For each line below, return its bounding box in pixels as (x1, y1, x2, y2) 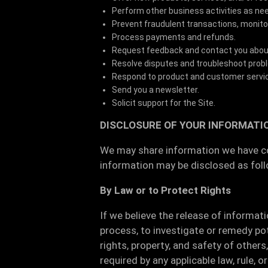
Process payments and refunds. (112, 32, 236, 42)
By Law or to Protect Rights (100, 184, 231, 196)
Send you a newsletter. (112, 85, 199, 95)
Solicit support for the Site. (112, 98, 215, 108)
